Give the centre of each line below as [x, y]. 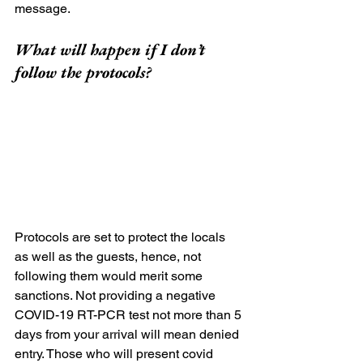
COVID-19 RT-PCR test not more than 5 [130, 315]
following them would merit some [110, 276]
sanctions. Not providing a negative [117, 296]
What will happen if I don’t [112, 50]
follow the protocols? [83, 73]
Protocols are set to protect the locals [122, 237]
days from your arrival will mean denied [128, 335]
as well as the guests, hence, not [109, 257]
